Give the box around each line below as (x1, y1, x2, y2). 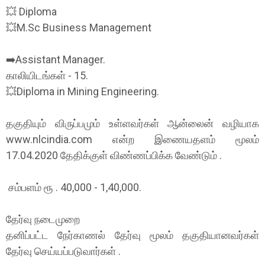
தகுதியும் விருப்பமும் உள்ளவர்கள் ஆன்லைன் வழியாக (6, 117, 259, 130)
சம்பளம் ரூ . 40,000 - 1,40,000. (6, 181, 141, 193)
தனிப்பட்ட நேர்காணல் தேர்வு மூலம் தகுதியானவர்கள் (6, 229, 259, 241)
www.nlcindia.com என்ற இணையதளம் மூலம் (6, 133, 259, 146)
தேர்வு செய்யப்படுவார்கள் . (6, 245, 121, 257)
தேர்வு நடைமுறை (6, 213, 80, 225)
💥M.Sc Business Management (6, 21, 151, 34)
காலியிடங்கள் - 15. (6, 69, 88, 82)
